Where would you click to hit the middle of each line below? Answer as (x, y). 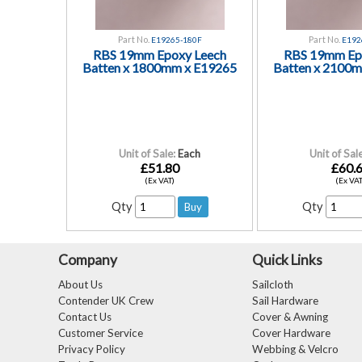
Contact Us (85, 317)
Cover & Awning (290, 317)
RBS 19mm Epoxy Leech (160, 55)
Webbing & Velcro (295, 349)
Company (88, 260)
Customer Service (101, 333)
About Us (80, 284)
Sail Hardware (285, 301)
